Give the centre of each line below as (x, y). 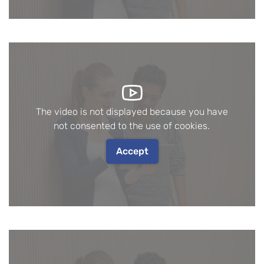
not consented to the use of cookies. (132, 126)
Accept (132, 151)
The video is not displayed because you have (132, 112)
